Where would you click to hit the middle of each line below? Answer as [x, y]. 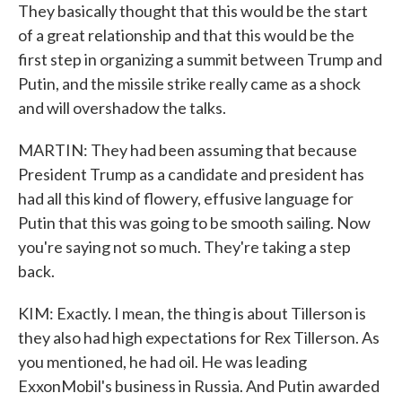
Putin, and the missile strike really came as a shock [189, 83]
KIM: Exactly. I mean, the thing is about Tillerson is [192, 313]
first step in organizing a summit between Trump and [200, 59]
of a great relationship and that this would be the [186, 35]
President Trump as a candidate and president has [191, 174]
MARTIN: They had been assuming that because [188, 150]
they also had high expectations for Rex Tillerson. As [199, 337]
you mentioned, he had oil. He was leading [162, 362]
